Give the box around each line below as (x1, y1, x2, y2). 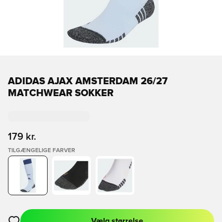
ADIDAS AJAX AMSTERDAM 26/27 (8, 76, 167, 86)
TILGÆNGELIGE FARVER (8, 148, 75, 154)
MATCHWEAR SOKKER (8, 88, 113, 98)
